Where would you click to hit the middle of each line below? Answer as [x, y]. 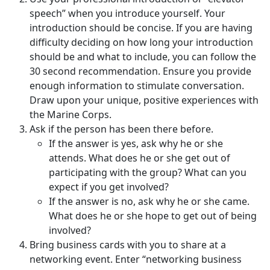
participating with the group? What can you [148, 173]
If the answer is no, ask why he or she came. [149, 202]
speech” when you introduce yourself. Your [127, 14]
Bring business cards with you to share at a [128, 245]
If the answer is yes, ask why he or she [136, 144]
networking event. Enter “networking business [136, 259]
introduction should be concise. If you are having [141, 28]
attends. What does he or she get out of [140, 158]
